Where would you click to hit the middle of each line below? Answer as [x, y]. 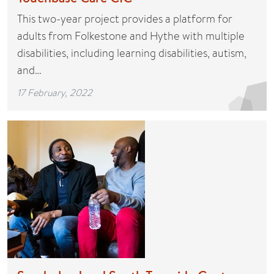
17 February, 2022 [55, 92]
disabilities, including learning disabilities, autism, [132, 53]
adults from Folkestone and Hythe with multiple [131, 36]
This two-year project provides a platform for [125, 19]
